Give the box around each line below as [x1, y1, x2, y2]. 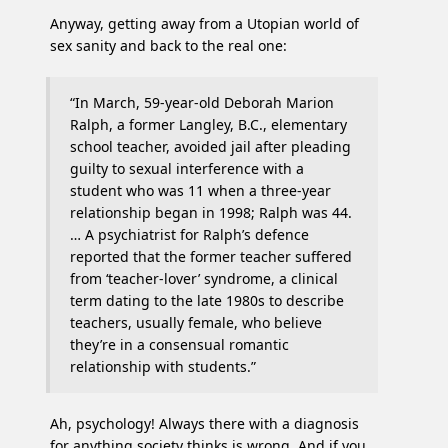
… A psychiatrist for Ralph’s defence [70, 225, 309, 245]
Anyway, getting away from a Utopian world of [50, 14, 359, 34]
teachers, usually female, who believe [70, 313, 322, 333]
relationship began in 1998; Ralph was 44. [70, 203, 352, 223]
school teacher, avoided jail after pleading [70, 137, 351, 157]
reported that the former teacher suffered [70, 247, 352, 267]
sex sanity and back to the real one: [50, 36, 287, 56]
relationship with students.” [70, 357, 256, 377]
